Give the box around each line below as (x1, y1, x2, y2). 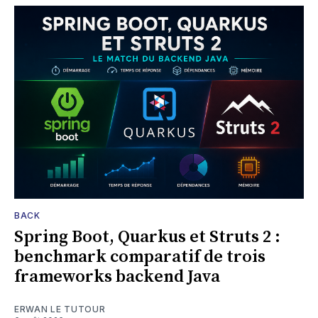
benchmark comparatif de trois (14, 246, 265, 268)
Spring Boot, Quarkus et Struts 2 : (14, 226, 280, 248)
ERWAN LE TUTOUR (14, 303, 106, 314)
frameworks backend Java (14, 265, 220, 287)
